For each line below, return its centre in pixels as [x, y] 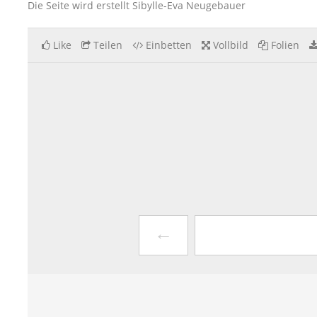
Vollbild [231, 45]
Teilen [108, 45]
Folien [285, 45]
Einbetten [169, 45]
